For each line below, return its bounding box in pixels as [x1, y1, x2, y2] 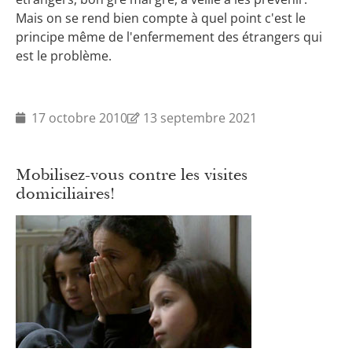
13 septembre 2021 [143, 108, 257, 126]
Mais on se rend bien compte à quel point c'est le [16, 9, 306, 27]
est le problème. [16, 47, 112, 65]
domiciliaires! [16, 182, 115, 203]
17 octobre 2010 [31, 108, 127, 126]
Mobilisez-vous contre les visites [16, 163, 247, 185]
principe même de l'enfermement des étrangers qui [16, 28, 322, 46]
